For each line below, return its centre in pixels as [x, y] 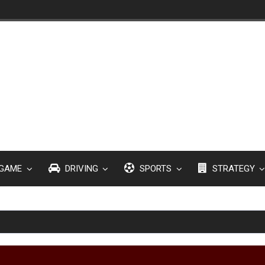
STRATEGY [232, 169]
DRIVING [80, 169]
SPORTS [154, 169]
